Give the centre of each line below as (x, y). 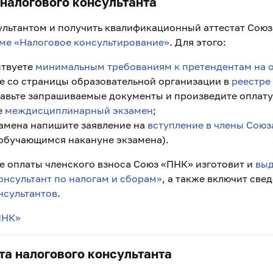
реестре (251, 81)
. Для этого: (198, 42)
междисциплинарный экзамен (79, 110)
